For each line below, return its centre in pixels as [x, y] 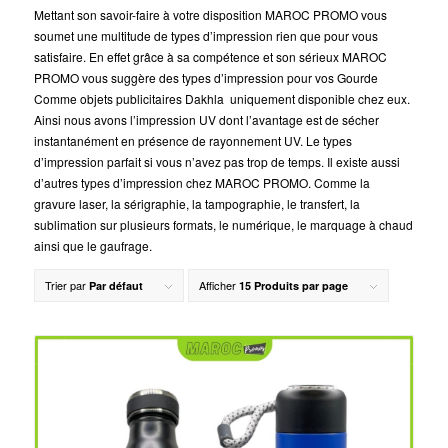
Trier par [66, 285]
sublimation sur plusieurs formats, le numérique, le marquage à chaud [223, 225]
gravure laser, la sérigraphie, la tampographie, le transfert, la [196, 204]
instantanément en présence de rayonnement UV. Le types [192, 141]
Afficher [218, 285]
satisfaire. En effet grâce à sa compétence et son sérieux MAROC [210, 57]
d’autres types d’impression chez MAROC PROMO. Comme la [201, 183]
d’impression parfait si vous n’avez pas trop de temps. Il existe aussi [216, 162]
